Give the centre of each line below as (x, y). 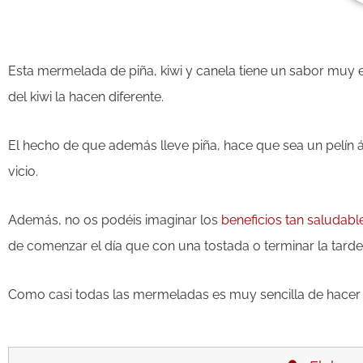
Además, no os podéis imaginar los (115, 220)
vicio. (23, 171)
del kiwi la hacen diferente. (86, 96)
